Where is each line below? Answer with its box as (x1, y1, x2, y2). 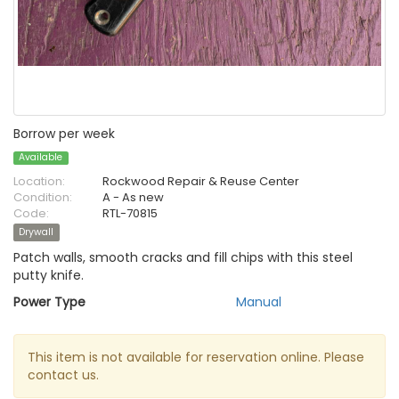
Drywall (19, 225, 54, 240)
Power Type (13, 293, 85, 312)
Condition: (13, 189, 72, 207)
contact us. (28, 366, 99, 385)
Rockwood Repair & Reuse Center (102, 173, 299, 191)
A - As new (102, 189, 164, 207)
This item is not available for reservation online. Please (28, 348, 364, 367)
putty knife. (13, 266, 84, 285)
